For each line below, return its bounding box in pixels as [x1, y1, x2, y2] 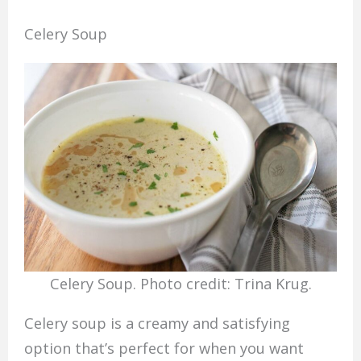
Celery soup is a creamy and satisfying [23, 313, 290, 334]
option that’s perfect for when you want [23, 338, 304, 359]
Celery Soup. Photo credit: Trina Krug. [49, 274, 312, 294]
